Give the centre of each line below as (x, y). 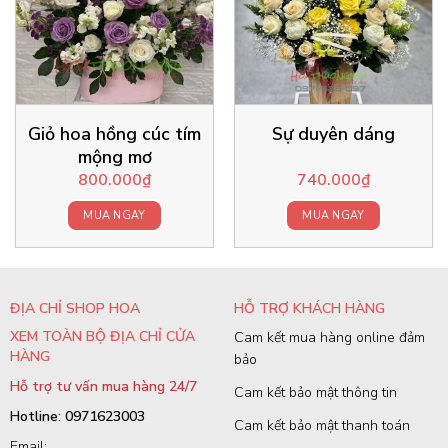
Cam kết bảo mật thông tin (315, 392)
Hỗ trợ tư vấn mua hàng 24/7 (103, 386)
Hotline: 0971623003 (77, 416)
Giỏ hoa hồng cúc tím (114, 133)
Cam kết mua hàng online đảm (329, 337)
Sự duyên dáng (333, 133)
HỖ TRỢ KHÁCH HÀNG (309, 308)
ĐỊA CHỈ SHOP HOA (74, 308)
